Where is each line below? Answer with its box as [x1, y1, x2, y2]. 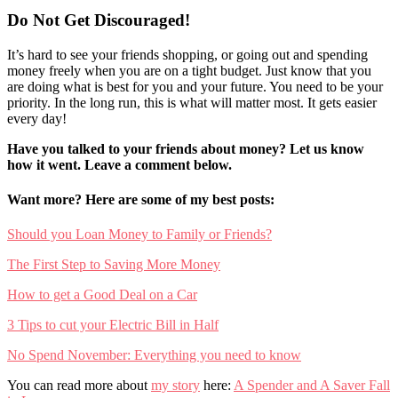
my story [151, 378, 200, 394]
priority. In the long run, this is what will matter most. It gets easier [7, 94, 377, 110]
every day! [7, 110, 67, 126]
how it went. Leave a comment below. [7, 156, 232, 172]
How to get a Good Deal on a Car [7, 287, 197, 303]
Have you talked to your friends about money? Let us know [7, 140, 364, 156]
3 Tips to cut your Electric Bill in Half [7, 317, 219, 333]
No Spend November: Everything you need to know [7, 347, 301, 363]
